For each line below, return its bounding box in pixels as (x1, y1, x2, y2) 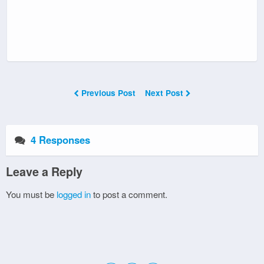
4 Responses (31, 133, 90, 147)
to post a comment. (91, 188, 167, 201)
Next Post (144, 87, 186, 99)
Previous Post (78, 87, 138, 99)
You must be (6, 188, 57, 201)
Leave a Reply (6, 163, 82, 180)
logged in (57, 188, 91, 201)
